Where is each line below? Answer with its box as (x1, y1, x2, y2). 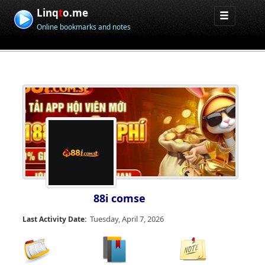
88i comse (93, 191, 146, 205)
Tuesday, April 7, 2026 (90, 214, 164, 224)
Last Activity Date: (22, 214, 86, 224)
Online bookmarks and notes (37, 22, 131, 32)
